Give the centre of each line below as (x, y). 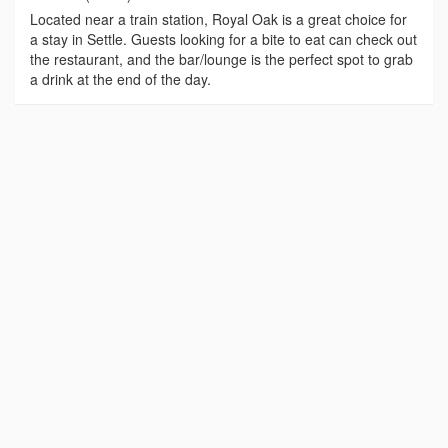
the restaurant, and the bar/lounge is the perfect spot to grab (221, 59)
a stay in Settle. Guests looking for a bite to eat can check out (223, 39)
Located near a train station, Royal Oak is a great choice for (218, 19)
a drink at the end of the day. (120, 79)
